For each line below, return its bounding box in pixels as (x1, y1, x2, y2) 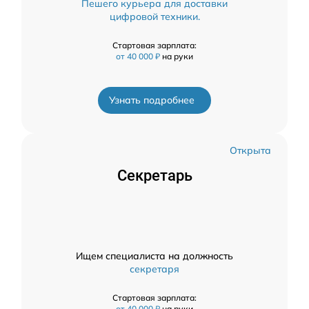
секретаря (130, 263, 179, 276)
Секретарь (117, 167, 192, 185)
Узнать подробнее (109, 94, 195, 107)
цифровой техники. (109, 10, 200, 23)
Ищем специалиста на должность (76, 250, 233, 263)
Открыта (230, 144, 271, 157)
